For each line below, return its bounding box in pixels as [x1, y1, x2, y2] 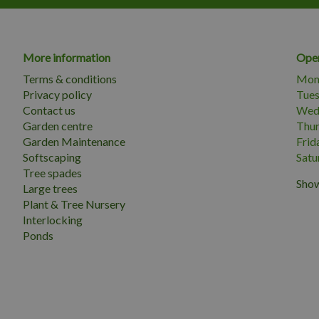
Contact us [23, 103, 75, 117]
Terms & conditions [23, 72, 117, 85]
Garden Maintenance [23, 135, 125, 148]
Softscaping [23, 150, 81, 164]
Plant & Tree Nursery [23, 197, 125, 211]
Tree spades [23, 166, 82, 179]
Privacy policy [23, 88, 92, 101]
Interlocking [23, 213, 83, 226]
